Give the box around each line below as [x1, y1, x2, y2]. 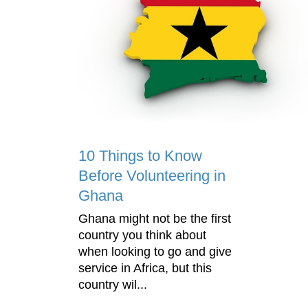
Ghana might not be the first [78, 211, 231, 225]
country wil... [78, 277, 147, 291]
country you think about [78, 228, 206, 242]
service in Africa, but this [78, 261, 212, 275]
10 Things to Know [78, 146, 202, 164]
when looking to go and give [78, 244, 232, 258]
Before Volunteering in [78, 166, 225, 184]
